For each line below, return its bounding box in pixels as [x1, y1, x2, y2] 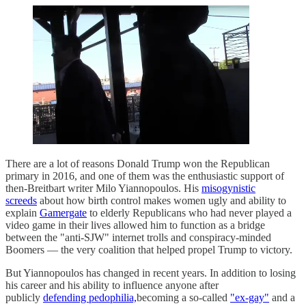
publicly [5, 291, 43, 303]
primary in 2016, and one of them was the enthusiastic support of [5, 169, 284, 182]
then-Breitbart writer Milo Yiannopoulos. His [5, 182, 201, 194]
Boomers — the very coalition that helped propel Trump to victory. [5, 243, 292, 255]
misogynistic [201, 182, 255, 194]
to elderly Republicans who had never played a [87, 206, 292, 219]
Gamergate [40, 206, 87, 219]
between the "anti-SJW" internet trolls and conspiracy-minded [5, 231, 271, 243]
